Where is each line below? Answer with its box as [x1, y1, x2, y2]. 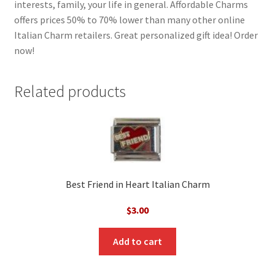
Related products [14, 81, 126, 101]
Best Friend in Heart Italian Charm [65, 178, 210, 191]
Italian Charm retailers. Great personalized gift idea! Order [14, 28, 258, 41]
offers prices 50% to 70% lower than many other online [14, 13, 245, 26]
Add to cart [113, 234, 162, 247]
